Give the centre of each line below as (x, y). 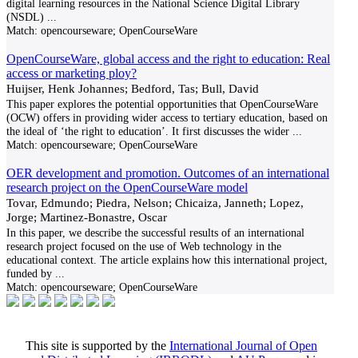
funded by (29, 273)
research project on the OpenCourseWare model (127, 187)
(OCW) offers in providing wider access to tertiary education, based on (167, 117)
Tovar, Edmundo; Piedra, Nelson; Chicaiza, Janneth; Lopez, (155, 203)
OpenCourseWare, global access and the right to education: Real (168, 59)
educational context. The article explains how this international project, (167, 260)
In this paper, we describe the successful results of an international (155, 233)
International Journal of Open (243, 346)
